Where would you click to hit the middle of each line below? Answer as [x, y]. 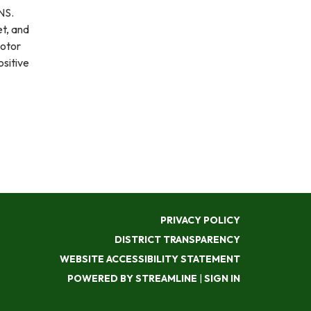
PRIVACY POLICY [200, 220]
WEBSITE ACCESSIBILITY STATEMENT [150, 259]
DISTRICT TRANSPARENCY [177, 239]
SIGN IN [222, 278]
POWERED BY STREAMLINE [132, 278]
